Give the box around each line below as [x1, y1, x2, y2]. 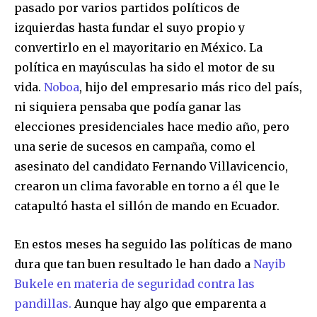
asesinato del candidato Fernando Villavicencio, [14, 158, 288, 173]
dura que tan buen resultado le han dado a [14, 256, 250, 271]
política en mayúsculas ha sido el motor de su [14, 59, 275, 74]
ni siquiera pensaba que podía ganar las [14, 99, 241, 114]
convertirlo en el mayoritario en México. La [14, 40, 263, 54]
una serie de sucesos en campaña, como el [14, 139, 255, 154]
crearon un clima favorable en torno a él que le [14, 178, 279, 193]
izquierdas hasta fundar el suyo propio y [14, 20, 245, 35]
